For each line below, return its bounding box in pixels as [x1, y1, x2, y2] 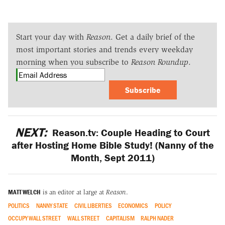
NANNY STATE [36, 201, 68, 210]
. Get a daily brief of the [110, 32, 195, 42]
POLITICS [8, 201, 30, 210]
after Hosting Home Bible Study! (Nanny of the [11, 138, 214, 151]
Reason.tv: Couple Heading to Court [50, 126, 210, 139]
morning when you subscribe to [16, 57, 131, 67]
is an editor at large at [41, 188, 106, 196]
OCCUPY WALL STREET [8, 214, 61, 222]
